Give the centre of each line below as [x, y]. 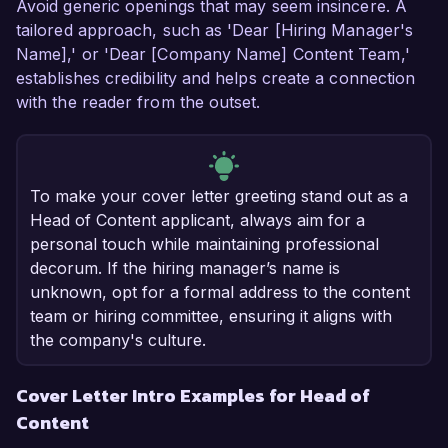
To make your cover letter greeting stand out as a [219, 196]
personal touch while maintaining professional [204, 244]
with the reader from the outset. [138, 102]
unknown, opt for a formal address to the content [220, 292]
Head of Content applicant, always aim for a [197, 220]
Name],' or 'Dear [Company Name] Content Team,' [213, 54]
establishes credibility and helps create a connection [216, 78]
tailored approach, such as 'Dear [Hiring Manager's [214, 30]
